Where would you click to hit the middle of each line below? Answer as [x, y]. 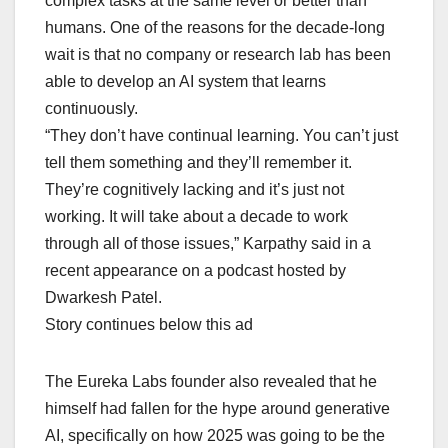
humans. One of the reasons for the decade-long [215, 28]
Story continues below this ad [149, 325]
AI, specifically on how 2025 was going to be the [215, 436]
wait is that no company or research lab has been [218, 55]
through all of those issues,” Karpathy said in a [208, 244]
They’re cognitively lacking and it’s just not [194, 190]
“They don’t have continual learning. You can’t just [221, 136]
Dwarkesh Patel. [103, 298]
